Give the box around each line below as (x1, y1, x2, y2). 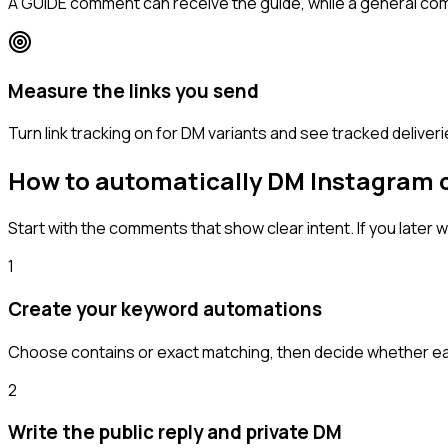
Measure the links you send (8, 77, 259, 104)
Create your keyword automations (8, 295, 322, 322)
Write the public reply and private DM (8, 419, 342, 446)
